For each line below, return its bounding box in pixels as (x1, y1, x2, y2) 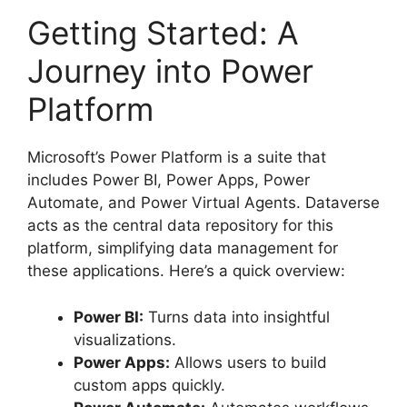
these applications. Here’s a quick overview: (27, 262, 345, 281)
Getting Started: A (27, 14, 299, 53)
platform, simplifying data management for (27, 239, 338, 258)
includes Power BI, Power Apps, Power (27, 171, 310, 190)
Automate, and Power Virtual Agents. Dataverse (27, 194, 380, 213)
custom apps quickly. (74, 375, 225, 394)
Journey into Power (27, 52, 313, 91)
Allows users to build (170, 352, 327, 372)
